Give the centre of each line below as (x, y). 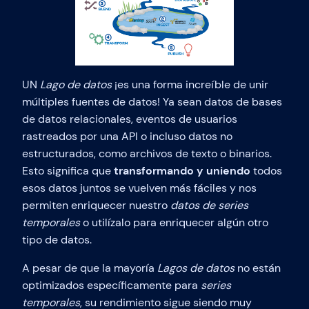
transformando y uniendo (182, 171)
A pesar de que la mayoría (90, 268)
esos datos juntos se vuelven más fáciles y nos (139, 188)
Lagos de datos (196, 268)
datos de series (209, 206)
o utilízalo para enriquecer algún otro (174, 223)
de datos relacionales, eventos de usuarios (130, 119)
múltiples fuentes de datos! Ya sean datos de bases (152, 102)
